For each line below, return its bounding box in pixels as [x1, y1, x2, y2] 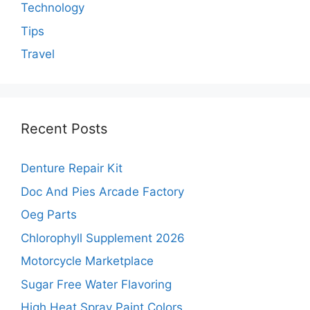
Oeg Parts [21, 208, 77, 222]
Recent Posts [21, 120, 107, 138]
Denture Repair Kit [21, 161, 122, 176]
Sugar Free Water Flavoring [21, 277, 172, 291]
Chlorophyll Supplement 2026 [21, 230, 185, 245]
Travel [21, 47, 55, 62]
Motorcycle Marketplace [21, 254, 154, 268]
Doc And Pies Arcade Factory [21, 184, 184, 199]
